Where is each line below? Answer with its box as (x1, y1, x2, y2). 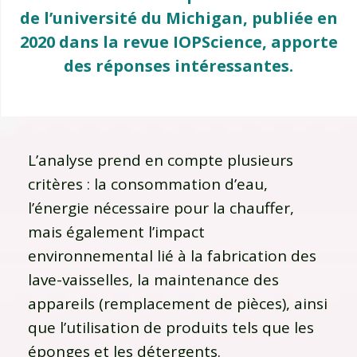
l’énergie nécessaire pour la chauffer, (28, 197, 294, 218)
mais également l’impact (28, 221, 205, 242)
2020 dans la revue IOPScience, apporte (19, 30, 338, 53)
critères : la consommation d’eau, (28, 173, 268, 194)
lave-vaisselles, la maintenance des (28, 269, 279, 290)
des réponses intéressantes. (64, 54, 293, 76)
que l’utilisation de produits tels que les (28, 316, 314, 338)
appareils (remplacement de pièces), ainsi (28, 292, 328, 314)
